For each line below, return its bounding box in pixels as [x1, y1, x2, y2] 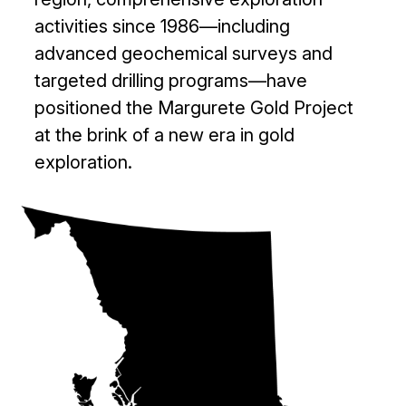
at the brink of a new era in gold [34, 123, 295, 146]
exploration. [34, 150, 133, 173]
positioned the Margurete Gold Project [34, 96, 354, 119]
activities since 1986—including [34, 14, 291, 37]
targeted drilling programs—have [34, 69, 308, 92]
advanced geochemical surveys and [34, 42, 333, 64]
